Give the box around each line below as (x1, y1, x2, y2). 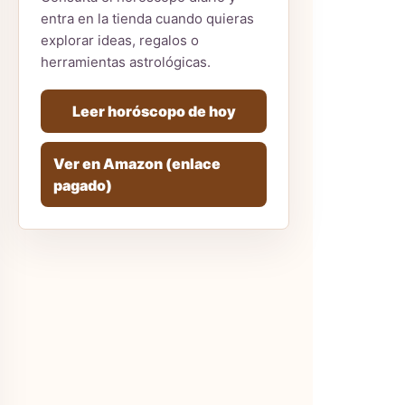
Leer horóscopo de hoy (71, 102, 236, 120)
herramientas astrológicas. (41, 53, 211, 71)
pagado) (53, 176, 112, 194)
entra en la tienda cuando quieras (41, 10, 254, 27)
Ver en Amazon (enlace (53, 155, 221, 173)
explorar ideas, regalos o (41, 32, 199, 49)
